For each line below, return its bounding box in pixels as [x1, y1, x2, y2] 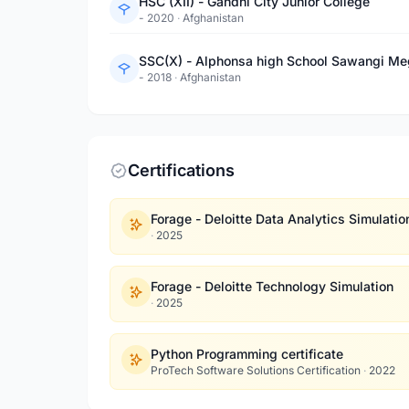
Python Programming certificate [151, 346, 343, 362]
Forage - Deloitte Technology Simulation [151, 278, 393, 294]
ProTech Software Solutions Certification [151, 363, 363, 377]
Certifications [128, 161, 235, 180]
